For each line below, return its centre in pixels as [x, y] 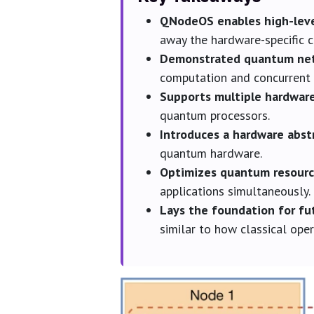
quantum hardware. [211, 153]
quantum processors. [215, 115]
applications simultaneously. [235, 191]
